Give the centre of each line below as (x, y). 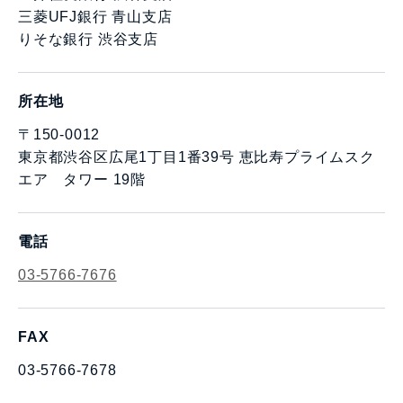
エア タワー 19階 (82, 180)
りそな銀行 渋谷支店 (88, 40)
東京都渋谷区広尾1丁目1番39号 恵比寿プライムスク (197, 157)
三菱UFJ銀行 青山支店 (95, 17)
